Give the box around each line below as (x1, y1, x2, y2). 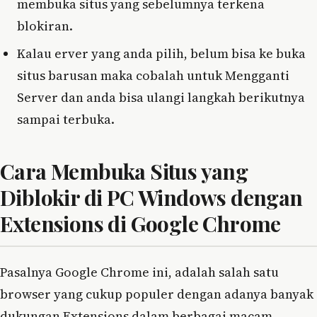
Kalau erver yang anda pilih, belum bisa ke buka (17, 45, 306, 63)
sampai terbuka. (17, 110, 115, 129)
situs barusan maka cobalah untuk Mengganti (17, 67, 289, 85)
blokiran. (17, 17, 73, 35)
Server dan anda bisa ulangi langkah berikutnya (17, 88, 305, 107)
